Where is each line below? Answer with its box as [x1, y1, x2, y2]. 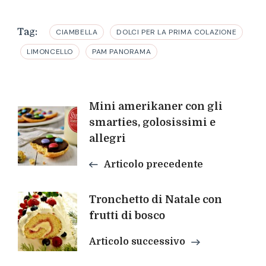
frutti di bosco [89, 209, 165, 221]
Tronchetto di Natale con [89, 193, 222, 205]
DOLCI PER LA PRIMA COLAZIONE [116, 27, 237, 37]
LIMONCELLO [27, 46, 73, 56]
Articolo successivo [89, 236, 185, 247]
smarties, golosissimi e [89, 116, 216, 128]
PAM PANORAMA [92, 46, 151, 56]
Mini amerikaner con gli [89, 100, 223, 112]
